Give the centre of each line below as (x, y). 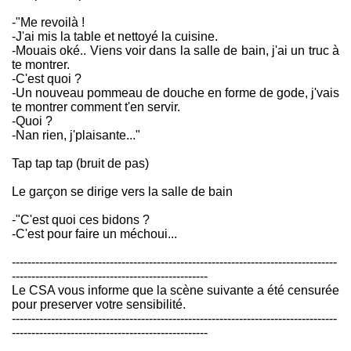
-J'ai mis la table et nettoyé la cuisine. (115, 37)
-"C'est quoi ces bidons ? (81, 220)
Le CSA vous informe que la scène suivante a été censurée (175, 291)
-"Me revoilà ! (48, 23)
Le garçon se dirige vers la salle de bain (122, 192)
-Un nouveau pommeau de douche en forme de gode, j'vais (175, 93)
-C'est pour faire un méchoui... (94, 234)
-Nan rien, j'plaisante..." (76, 136)
